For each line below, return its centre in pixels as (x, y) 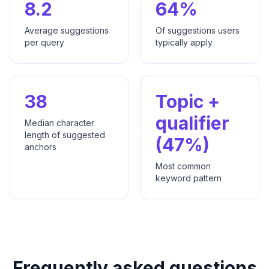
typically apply (184, 42)
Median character (59, 122)
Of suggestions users (198, 30)
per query (44, 42)
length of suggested (65, 134)
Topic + (188, 101)
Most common (183, 166)
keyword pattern (189, 178)
